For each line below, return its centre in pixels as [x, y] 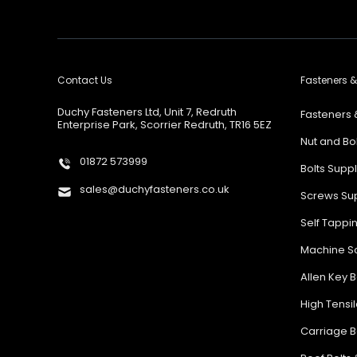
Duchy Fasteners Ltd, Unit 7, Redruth [147, 112]
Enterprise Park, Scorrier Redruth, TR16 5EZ [164, 125]
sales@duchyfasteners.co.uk [154, 189]
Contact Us [84, 80]
